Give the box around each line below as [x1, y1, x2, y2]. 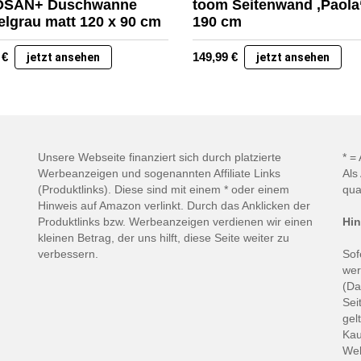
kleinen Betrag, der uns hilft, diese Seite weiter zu [38, 231, 289, 244]
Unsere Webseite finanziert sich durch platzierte [38, 151, 281, 164]
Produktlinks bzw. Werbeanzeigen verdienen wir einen [38, 215, 313, 228]
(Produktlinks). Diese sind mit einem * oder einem [38, 183, 289, 196]
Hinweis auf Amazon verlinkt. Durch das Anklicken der [38, 199, 310, 212]
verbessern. [38, 247, 98, 260]
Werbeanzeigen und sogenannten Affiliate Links [38, 167, 280, 180]
